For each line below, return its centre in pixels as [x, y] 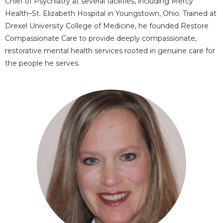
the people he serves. [42, 63]
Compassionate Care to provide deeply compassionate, [101, 38]
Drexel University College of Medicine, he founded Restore [107, 26]
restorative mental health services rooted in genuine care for [110, 51]
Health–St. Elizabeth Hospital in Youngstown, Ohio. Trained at [111, 13]
